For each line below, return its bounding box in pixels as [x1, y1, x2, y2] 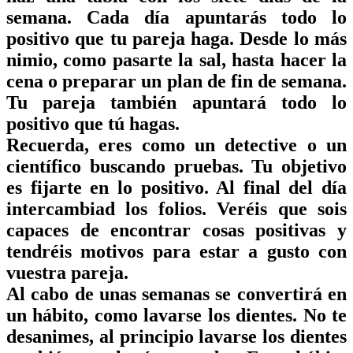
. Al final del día [203, 176, 347, 198]
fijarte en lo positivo [30, 176, 204, 198]
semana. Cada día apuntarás [6, 6, 281, 28]
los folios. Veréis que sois [115, 198, 347, 219]
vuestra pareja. [6, 262, 128, 283]
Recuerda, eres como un [6, 134, 225, 155]
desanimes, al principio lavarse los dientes [6, 325, 347, 347]
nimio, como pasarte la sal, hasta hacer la [6, 49, 347, 70]
